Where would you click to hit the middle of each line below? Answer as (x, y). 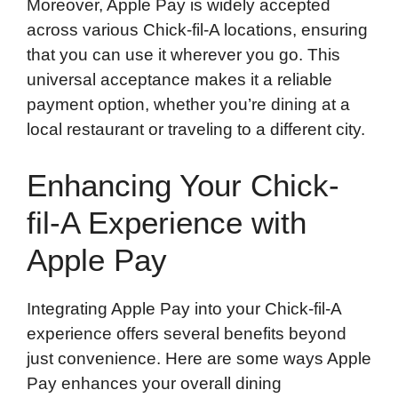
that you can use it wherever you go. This (183, 54)
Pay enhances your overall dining (154, 384)
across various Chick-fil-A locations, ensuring (197, 29)
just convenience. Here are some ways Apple (199, 359)
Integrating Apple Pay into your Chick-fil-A (184, 309)
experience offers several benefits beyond (187, 334)
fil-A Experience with (167, 223)
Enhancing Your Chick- (183, 186)
